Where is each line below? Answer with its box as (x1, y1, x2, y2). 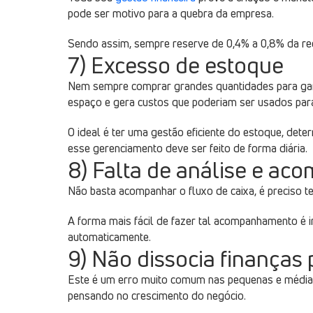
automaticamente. (68, 229, 151, 245)
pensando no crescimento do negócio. (68, 288, 246, 303)
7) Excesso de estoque (68, 50, 284, 80)
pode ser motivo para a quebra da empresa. (68, 6, 274, 21)
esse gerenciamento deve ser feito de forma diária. (68, 140, 307, 156)
